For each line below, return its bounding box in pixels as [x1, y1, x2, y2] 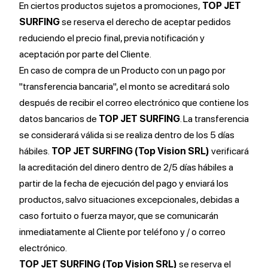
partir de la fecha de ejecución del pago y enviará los [19, 178, 229, 189]
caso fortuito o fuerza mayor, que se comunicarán [19, 210, 218, 221]
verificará [209, 145, 249, 157]
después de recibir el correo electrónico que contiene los [19, 97, 249, 108]
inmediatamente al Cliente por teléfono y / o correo [19, 226, 226, 237]
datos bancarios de [19, 113, 99, 124]
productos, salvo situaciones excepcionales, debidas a [19, 194, 239, 205]
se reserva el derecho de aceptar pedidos [60, 16, 231, 28]
